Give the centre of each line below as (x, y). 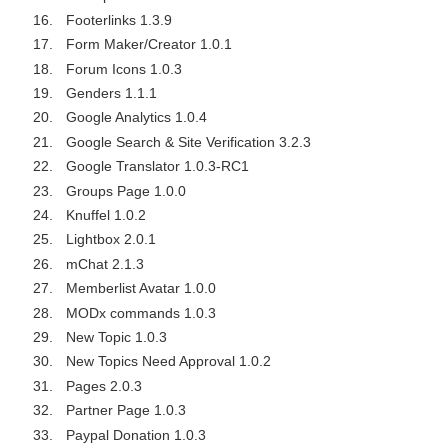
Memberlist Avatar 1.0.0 (140, 288)
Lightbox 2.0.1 (110, 239)
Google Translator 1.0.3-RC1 (157, 166)
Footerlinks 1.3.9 (118, 19)
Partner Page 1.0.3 (125, 410)
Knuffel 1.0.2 (105, 214)
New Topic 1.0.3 (116, 336)
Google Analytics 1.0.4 (136, 117)
